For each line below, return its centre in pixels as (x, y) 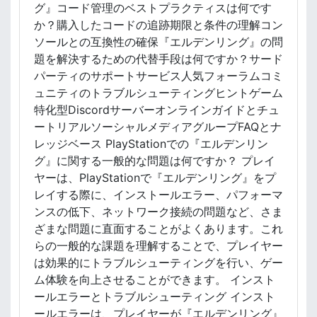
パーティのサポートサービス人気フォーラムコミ (158, 76)
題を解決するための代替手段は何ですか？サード (158, 59)
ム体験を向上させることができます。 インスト (155, 279)
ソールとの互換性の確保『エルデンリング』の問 (158, 42)
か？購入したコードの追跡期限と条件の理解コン (158, 25)
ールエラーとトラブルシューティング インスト (155, 296)
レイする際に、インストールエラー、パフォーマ (158, 195)
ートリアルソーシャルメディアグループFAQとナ (158, 127)
